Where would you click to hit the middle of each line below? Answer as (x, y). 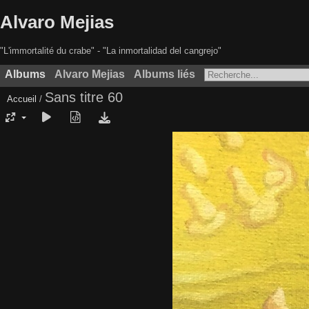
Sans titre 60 (84, 97)
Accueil (22, 99)
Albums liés (164, 74)
